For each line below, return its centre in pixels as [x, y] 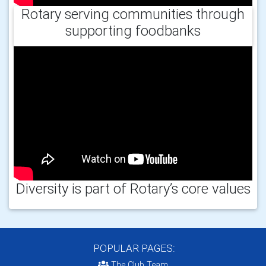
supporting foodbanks [133, 30]
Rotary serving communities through [133, 14]
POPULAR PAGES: [133, 248]
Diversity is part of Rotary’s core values [133, 188]
